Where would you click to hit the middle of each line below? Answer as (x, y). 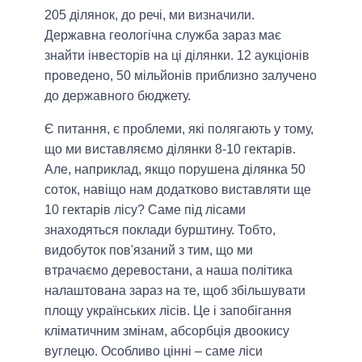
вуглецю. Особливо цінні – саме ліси (154, 351)
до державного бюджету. (118, 96)
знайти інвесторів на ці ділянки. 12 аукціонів (177, 56)
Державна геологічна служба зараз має (163, 36)
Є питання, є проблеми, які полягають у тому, (179, 129)
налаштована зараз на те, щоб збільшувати (175, 291)
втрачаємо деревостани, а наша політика (168, 271)
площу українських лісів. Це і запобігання (168, 311)
